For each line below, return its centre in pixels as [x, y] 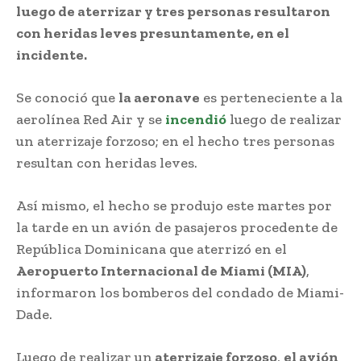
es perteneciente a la [271, 97]
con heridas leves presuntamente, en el [153, 33]
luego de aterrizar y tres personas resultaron [173, 11]
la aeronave [159, 97]
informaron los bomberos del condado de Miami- [180, 292]
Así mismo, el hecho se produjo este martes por [174, 205]
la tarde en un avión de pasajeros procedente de [177, 227]
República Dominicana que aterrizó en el [151, 249]
